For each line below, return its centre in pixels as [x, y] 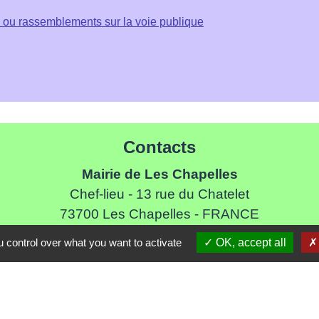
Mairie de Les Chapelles [159, 174]
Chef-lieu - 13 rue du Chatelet [159, 194]
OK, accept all [250, 242]
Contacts [159, 147]
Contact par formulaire [159, 258]
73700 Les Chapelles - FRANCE [159, 214]
